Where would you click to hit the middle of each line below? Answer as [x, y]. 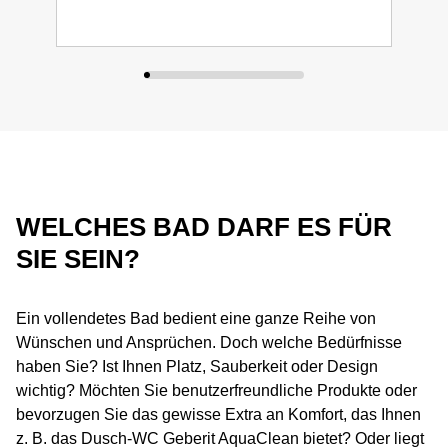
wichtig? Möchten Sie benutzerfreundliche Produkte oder [216, 390]
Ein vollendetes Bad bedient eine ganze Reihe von [196, 318]
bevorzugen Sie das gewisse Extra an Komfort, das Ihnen [218, 414]
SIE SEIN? [78, 259]
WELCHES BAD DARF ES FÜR [204, 227]
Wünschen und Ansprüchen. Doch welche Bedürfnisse [209, 342]
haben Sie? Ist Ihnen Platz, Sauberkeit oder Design [197, 366]
